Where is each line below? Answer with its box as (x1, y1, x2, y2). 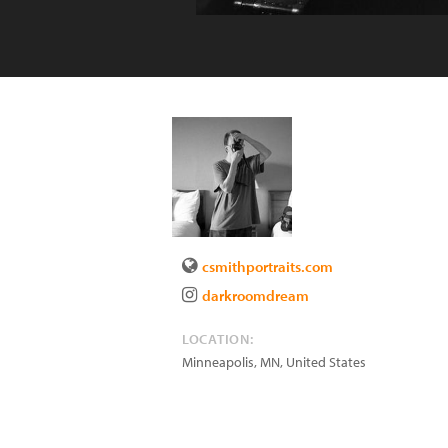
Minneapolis (182, 353, 254, 371)
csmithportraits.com (202, 257, 333, 276)
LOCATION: (182, 330, 254, 348)
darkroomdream (202, 286, 309, 305)
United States (286, 353, 366, 371)
